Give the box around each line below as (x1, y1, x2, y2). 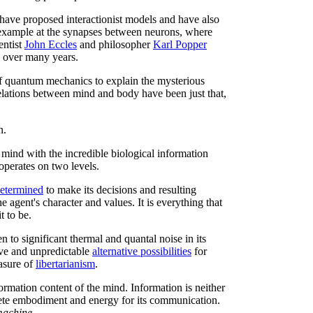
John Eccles (24, 38, 77, 50)
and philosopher (77, 38, 153, 50)
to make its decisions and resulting (43, 184, 196, 196)
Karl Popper (153, 38, 207, 50)
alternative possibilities (92, 245, 191, 257)
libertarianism (36, 258, 95, 270)
